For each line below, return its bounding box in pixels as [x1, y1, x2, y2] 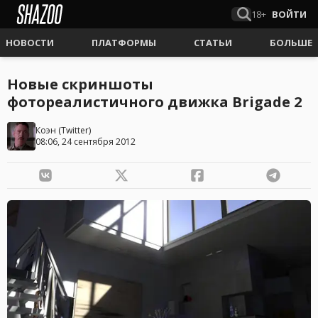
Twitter [61, 124, 89, 136]
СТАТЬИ [194, 36, 232, 49]
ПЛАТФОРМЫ [92, 36, 156, 49]
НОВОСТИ [6, 36, 54, 49]
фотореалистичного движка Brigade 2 [7, 92, 302, 111]
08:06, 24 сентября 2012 [35, 136, 136, 148]
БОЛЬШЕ [270, 36, 312, 49]
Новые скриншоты [7, 75, 153, 94]
